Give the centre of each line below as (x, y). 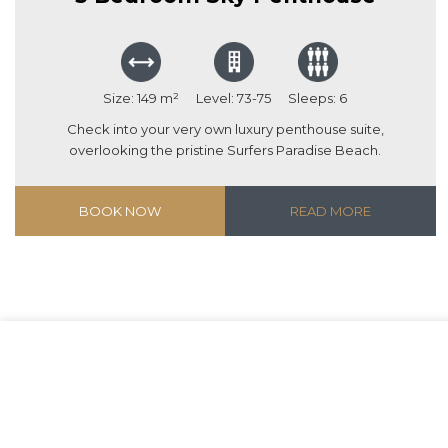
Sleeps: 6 (318, 98)
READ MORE (330, 211)
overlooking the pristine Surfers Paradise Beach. (225, 150)
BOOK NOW (120, 211)
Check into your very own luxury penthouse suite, (225, 129)
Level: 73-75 (234, 98)
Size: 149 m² (141, 98)
